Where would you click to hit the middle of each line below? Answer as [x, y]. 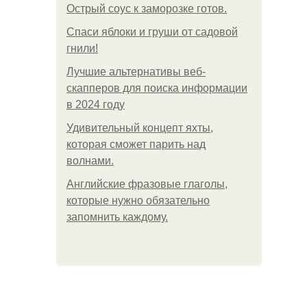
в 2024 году [96, 105]
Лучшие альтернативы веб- [136, 72]
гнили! [82, 48]
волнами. [90, 161]
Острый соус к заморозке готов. [147, 9]
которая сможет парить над [136, 144]
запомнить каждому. [117, 217]
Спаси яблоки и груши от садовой [152, 32]
